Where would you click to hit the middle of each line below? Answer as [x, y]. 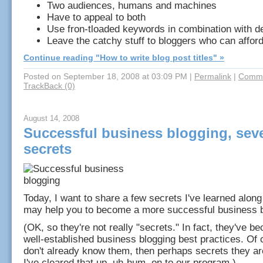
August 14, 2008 [51, 118]
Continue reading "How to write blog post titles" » [124, 58]
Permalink [213, 76]
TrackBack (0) [49, 86]
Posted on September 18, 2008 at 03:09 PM [105, 76]
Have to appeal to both [96, 17]
